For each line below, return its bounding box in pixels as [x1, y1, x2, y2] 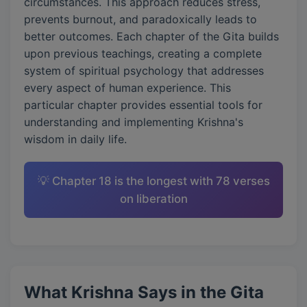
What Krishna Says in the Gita [24, 282, 264, 302]
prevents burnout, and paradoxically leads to [24, 12, 257, 26]
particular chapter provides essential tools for [24, 98, 262, 112]
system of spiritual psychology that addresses [24, 64, 264, 77]
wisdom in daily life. [24, 132, 127, 146]
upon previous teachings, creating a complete [24, 47, 262, 60]
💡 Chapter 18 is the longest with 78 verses [37, 174, 270, 188]
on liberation [119, 192, 188, 206]
